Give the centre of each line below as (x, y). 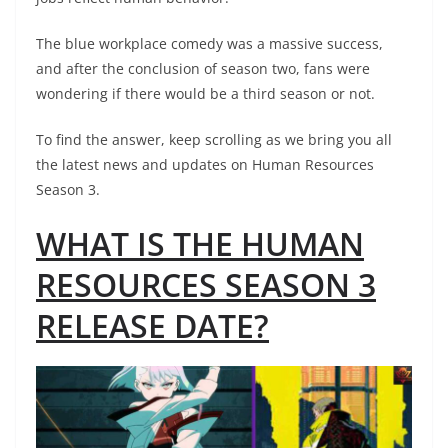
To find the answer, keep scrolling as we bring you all (214, 140)
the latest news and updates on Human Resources (205, 165)
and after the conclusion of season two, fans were (203, 69)
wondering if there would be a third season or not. (205, 94)
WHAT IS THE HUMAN (200, 244)
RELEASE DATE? (152, 326)
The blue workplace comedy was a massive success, (209, 44)
